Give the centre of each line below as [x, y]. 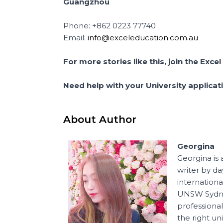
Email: [75, 38]
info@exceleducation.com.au [143, 38]
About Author [100, 119]
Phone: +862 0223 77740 [110, 26]
